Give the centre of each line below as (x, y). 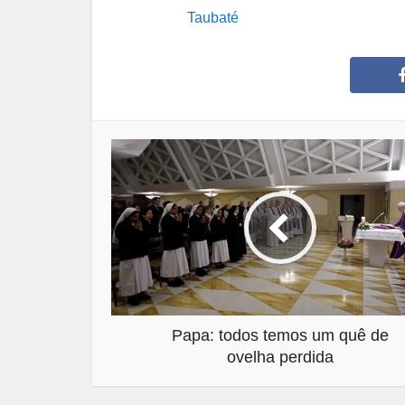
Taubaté (213, 18)
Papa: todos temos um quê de (280, 336)
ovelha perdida (280, 358)
